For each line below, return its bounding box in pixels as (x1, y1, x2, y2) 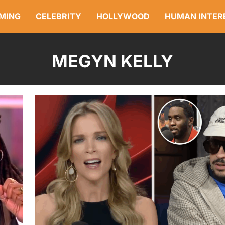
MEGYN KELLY (52, 51, 173, 71)
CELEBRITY (35, 11, 81, 21)
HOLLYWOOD (96, 11, 150, 21)
